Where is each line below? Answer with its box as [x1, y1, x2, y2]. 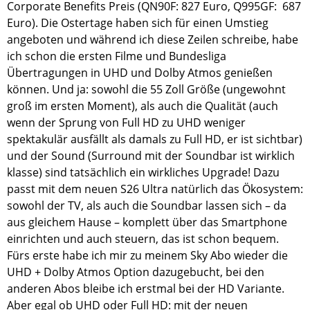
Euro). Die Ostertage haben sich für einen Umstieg [7, 15, 268, 31]
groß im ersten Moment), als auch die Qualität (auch [7, 98, 278, 114]
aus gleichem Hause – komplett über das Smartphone [7, 215, 287, 230]
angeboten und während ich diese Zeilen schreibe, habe [7, 32, 298, 48]
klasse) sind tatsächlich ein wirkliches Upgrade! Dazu [7, 165, 280, 181]
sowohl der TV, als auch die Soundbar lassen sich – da [7, 198, 286, 214]
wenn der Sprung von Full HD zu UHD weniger [7, 115, 246, 131]
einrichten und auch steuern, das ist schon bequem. [7, 231, 279, 247]
